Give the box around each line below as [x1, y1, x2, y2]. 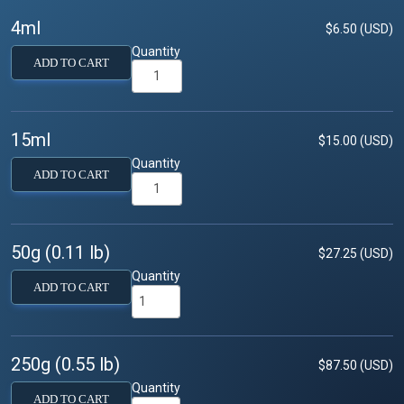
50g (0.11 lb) [11, 241, 110, 263]
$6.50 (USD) [326, 21, 393, 36]
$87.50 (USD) [318, 358, 393, 373]
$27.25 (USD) [318, 245, 393, 261]
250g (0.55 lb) [11, 353, 120, 376]
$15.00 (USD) [318, 133, 393, 149]
